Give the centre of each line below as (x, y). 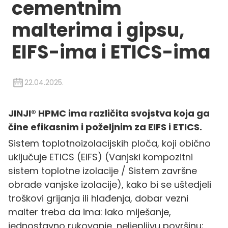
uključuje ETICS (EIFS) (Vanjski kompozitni (100, 157)
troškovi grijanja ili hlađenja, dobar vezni (98, 198)
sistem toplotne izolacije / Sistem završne (102, 170)
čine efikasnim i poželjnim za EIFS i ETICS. (105, 127)
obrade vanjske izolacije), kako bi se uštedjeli (109, 184)
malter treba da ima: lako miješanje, (89, 212)
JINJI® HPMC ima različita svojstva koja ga (109, 113)
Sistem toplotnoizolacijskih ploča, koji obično (109, 143)
